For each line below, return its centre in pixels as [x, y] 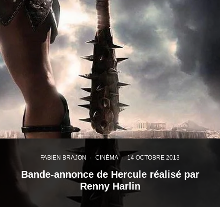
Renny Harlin [110, 186]
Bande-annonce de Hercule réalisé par [110, 174]
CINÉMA [107, 157]
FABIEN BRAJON [63, 157]
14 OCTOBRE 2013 [153, 157]
